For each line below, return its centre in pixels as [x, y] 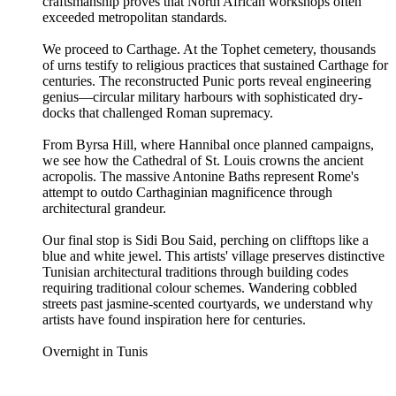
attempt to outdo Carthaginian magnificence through [187, 192]
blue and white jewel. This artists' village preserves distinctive [213, 255]
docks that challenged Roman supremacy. [158, 112]
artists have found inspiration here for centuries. [174, 319]
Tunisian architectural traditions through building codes [195, 271]
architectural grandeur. [104, 208]
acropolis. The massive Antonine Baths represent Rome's [201, 176]
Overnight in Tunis [95, 351]
